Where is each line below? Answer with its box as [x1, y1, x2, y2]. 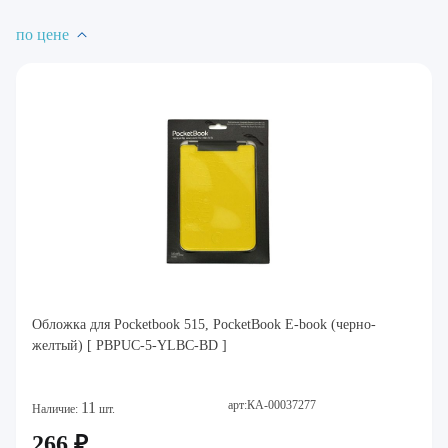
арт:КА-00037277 [228, 398, 316, 412]
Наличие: [32, 402, 81, 416]
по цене [16, 26, 69, 43]
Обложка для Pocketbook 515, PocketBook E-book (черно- [32, 317, 376, 332]
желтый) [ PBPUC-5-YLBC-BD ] [32, 338, 227, 353]
